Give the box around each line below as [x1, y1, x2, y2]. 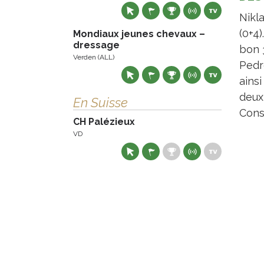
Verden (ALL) [73, 53, 114, 61]
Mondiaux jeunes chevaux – [73, 28, 205, 39]
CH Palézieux [73, 116, 135, 127]
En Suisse [73, 95, 128, 110]
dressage [73, 39, 120, 51]
